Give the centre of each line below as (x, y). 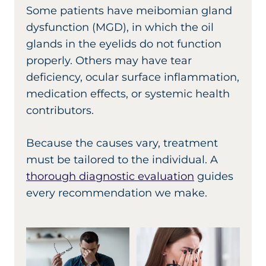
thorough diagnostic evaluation (110, 176)
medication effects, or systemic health (128, 94)
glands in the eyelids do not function (124, 44)
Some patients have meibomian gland (129, 10)
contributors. (60, 110)
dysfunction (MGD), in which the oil (120, 27)
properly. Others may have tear (109, 60)
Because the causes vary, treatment (122, 143)
